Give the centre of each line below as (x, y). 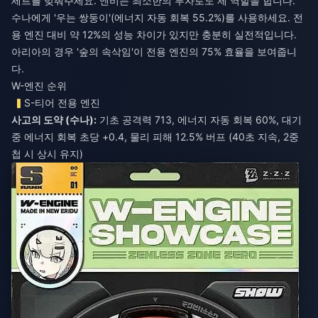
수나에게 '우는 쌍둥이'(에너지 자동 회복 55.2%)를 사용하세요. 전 (157, 17)
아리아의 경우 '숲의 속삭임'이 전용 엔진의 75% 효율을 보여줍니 (154, 51)
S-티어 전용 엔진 (62, 102)
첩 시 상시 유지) (47, 153)
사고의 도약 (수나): (54, 119)
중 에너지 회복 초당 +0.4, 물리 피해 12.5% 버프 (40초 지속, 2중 (155, 136)
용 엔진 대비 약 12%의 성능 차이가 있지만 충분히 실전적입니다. (154, 34)
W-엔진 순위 (39, 85)
